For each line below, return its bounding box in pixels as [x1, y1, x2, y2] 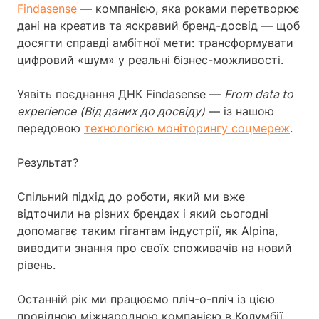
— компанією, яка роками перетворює [77, 1, 300, 16]
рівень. [17, 258, 56, 273]
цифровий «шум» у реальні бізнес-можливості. [17, 53, 283, 68]
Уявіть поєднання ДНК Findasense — [17, 87, 224, 102]
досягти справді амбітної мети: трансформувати [17, 36, 293, 51]
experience [17, 104, 76, 119]
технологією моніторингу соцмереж [84, 121, 290, 136]
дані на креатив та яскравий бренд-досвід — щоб [17, 19, 300, 33]
